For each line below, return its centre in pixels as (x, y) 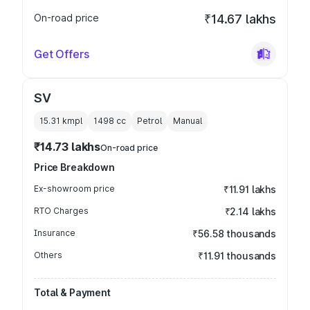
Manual (188, 121)
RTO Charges (61, 211)
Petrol (149, 121)
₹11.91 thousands (237, 256)
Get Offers (62, 54)
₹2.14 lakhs (250, 211)
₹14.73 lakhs (67, 147)
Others (48, 255)
